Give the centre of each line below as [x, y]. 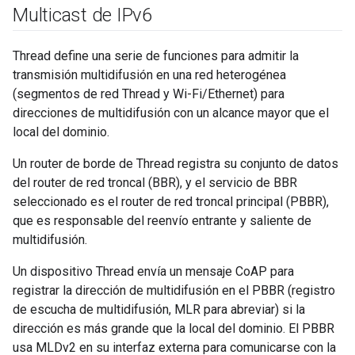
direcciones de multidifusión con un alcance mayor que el [171, 113]
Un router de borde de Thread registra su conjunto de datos [176, 163]
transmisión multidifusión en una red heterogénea [149, 74]
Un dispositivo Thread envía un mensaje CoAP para [153, 271]
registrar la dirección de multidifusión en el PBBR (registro [174, 290]
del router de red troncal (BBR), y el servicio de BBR [155, 182]
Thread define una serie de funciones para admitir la [156, 55]
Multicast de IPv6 [82, 15]
